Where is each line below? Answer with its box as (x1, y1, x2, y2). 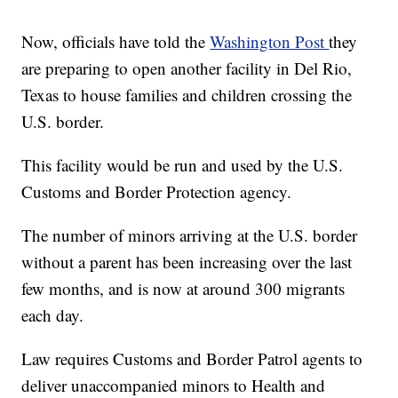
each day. (21, 303, 84, 326)
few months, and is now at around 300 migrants (21, 276, 346, 299)
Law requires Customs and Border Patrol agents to (21, 346, 363, 370)
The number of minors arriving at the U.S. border (21, 223, 358, 246)
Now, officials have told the (21, 29, 211, 52)
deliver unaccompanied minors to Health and (21, 373, 326, 396)
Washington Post (210, 29, 330, 52)
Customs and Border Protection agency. (21, 179, 292, 203)
